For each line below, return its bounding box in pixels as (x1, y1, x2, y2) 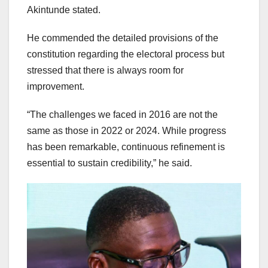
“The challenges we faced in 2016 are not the (27, 109, 218, 120)
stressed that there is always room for (27, 65, 184, 76)
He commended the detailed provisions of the (27, 33, 218, 44)
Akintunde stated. (27, 5, 100, 16)
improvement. (27, 81, 84, 92)
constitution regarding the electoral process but (27, 49, 224, 60)
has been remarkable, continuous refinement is (27, 142, 225, 153)
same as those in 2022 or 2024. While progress (27, 126, 226, 136)
